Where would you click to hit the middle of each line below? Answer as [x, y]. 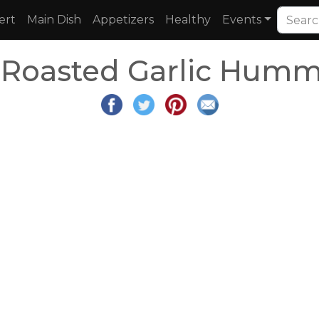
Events [242, 20]
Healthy [188, 20]
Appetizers [123, 20]
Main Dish [54, 20]
